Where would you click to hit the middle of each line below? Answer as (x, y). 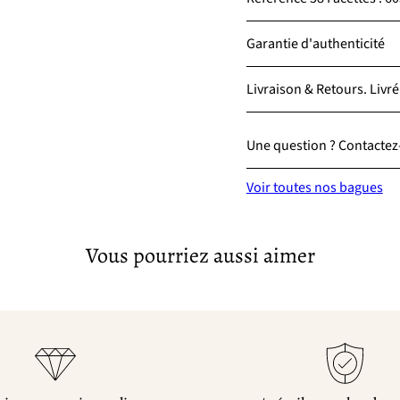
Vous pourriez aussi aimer (200, 255)
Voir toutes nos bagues (314, 187)
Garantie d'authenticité (315, 44)
